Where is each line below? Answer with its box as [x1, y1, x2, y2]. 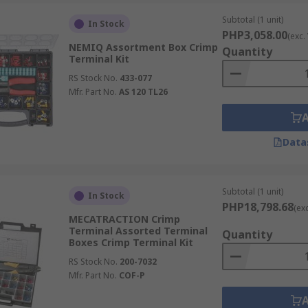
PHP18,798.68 [221, 199, 294, 214]
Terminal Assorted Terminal [68, 224, 208, 237]
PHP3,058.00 [221, 27, 287, 43]
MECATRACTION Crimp [68, 212, 180, 225]
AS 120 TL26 [118, 86, 168, 98]
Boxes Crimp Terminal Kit [68, 236, 193, 249]
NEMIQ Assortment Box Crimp [68, 41, 218, 54]
